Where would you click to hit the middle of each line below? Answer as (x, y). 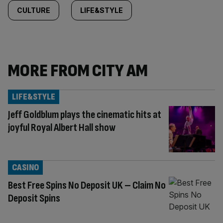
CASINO (25, 167)
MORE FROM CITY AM (78, 71)
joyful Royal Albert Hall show (62, 128)
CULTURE (34, 10)
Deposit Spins (34, 198)
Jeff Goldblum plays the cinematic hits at (85, 115)
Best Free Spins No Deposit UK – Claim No (87, 185)
